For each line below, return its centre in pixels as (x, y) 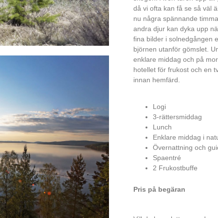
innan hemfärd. (157, 80)
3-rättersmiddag (177, 117)
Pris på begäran (159, 190)
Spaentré (167, 158)
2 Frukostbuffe (175, 168)
